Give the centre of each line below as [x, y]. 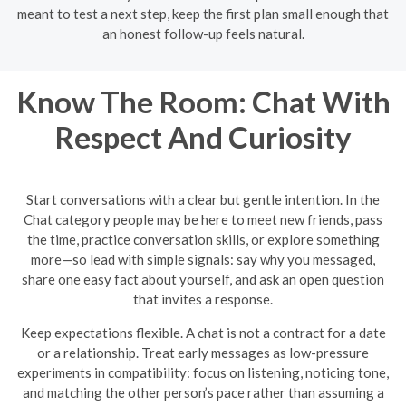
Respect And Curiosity [203, 137]
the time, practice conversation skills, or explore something [203, 239]
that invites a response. [203, 299]
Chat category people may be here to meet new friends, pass [203, 219]
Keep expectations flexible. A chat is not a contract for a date [203, 332]
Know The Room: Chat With [203, 101]
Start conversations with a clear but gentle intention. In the [203, 199]
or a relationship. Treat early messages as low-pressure [203, 352]
